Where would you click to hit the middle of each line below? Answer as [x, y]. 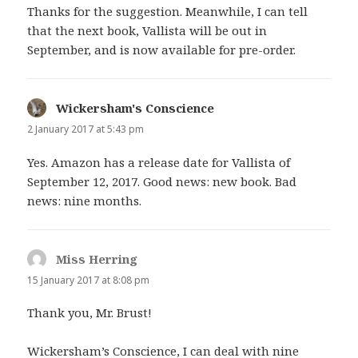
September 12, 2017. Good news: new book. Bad [162, 181]
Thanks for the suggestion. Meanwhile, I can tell [168, 12]
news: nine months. [85, 200]
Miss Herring [97, 259]
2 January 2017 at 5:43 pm [86, 129]
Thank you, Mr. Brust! [90, 312]
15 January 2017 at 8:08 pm [89, 280]
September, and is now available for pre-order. [162, 50]
